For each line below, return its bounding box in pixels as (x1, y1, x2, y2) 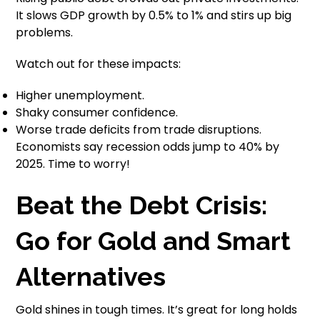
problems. (16, 24, 74, 41)
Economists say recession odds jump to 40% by (16, 139, 280, 156)
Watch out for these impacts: (16, 56, 181, 73)
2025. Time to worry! (16, 156, 131, 173)
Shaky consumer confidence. (16, 104, 179, 121)
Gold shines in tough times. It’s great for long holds (16, 301, 298, 319)
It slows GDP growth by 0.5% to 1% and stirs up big (16, 7, 292, 24)
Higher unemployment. (16, 87, 145, 104)
